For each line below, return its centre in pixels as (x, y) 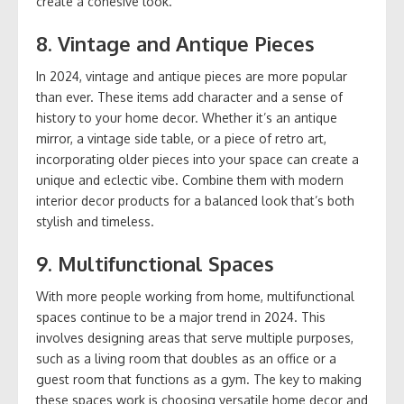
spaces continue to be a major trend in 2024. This (181, 317)
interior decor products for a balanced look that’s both (195, 201)
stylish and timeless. (95, 222)
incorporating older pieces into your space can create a (197, 160)
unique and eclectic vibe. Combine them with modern (190, 180)
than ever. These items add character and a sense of (189, 97)
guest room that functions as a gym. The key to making (199, 380)
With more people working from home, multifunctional (195, 297)
